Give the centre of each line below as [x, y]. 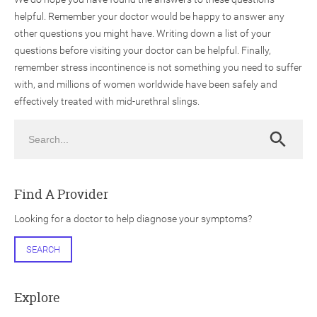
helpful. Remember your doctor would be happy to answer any [149, 16]
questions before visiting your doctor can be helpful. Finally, [143, 50]
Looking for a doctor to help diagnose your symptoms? [133, 218]
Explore [37, 297]
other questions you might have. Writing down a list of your [143, 33]
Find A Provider [61, 194]
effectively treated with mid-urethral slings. [107, 101]
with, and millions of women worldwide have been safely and [146, 84]
